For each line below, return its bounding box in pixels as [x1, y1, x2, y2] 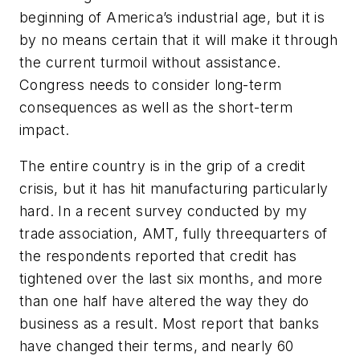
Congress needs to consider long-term [19, 76, 282, 93]
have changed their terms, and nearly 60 [19, 337, 294, 355]
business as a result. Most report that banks [19, 315, 320, 333]
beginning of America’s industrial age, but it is [19, 8, 325, 26]
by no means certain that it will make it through [19, 31, 338, 48]
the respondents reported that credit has [19, 247, 297, 265]
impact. [19, 121, 70, 138]
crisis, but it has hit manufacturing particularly [19, 180, 329, 198]
